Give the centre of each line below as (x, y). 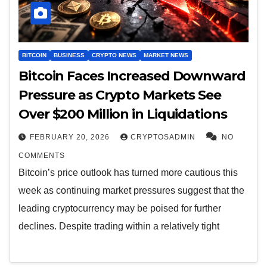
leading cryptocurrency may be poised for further (120, 208)
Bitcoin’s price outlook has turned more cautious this (128, 172)
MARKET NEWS (166, 55)
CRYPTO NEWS (114, 55)
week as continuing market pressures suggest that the (131, 190)
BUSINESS (69, 55)
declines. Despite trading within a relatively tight (119, 226)
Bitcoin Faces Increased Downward (132, 76)
